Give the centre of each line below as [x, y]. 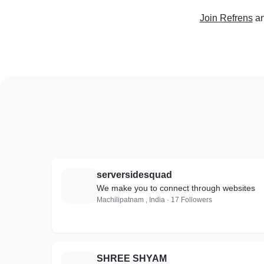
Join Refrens [226, 18]
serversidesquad [134, 175]
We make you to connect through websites [176, 188]
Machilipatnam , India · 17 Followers [154, 200]
